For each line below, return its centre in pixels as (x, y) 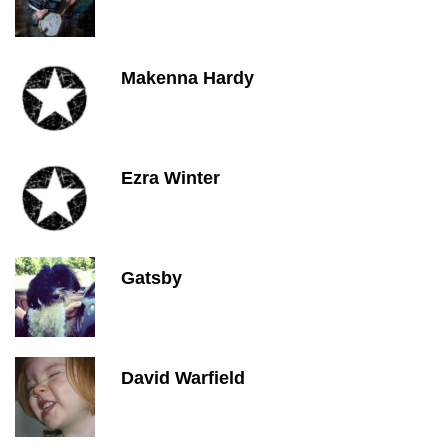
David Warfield (183, 378)
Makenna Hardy (187, 78)
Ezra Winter (170, 178)
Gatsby (151, 278)
